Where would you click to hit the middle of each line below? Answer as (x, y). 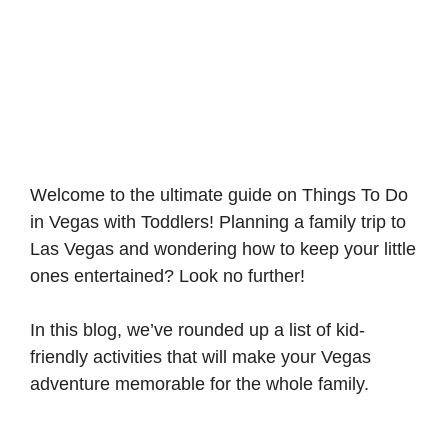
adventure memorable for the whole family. (202, 383)
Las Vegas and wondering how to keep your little (223, 248)
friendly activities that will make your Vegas (200, 356)
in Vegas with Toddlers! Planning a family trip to (218, 221)
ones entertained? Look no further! (170, 275)
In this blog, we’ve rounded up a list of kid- (197, 329)
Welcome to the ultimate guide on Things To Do (219, 194)
